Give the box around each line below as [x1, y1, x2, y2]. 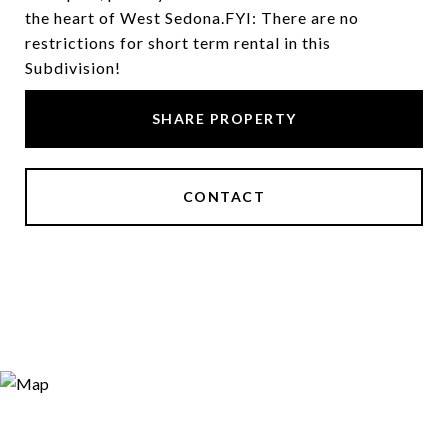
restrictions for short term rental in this [25, 33, 331, 52]
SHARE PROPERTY [151, 110, 297, 127]
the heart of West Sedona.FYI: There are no [25, 8, 359, 27]
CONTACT [182, 188, 266, 205]
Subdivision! [25, 58, 121, 77]
